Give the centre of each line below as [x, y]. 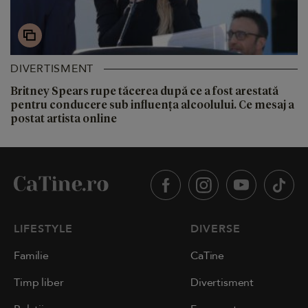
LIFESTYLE [43, 229]
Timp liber [39, 283]
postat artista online [64, 118]
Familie [31, 256]
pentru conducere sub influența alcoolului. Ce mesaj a [152, 104]
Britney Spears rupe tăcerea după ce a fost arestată [144, 91]
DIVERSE [216, 229]
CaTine [208, 256]
